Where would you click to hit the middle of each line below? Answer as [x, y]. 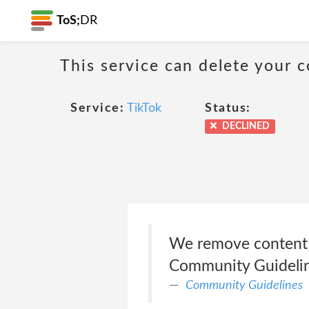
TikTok [144, 108]
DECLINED [245, 126]
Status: [228, 108]
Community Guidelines [244, 285]
